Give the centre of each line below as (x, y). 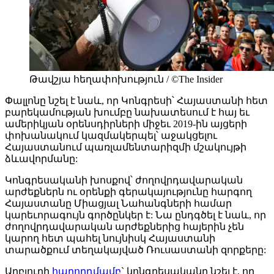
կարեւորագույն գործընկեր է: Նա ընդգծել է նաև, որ (135, 215)
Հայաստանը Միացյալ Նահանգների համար (118, 204)
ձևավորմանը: (41, 159)
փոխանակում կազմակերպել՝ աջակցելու (111, 136)
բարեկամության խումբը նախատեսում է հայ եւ (127, 113)
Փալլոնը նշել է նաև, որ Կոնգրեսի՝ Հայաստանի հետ (136, 101)
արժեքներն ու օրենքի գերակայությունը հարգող (128, 192)
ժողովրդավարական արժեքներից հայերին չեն (124, 227)
